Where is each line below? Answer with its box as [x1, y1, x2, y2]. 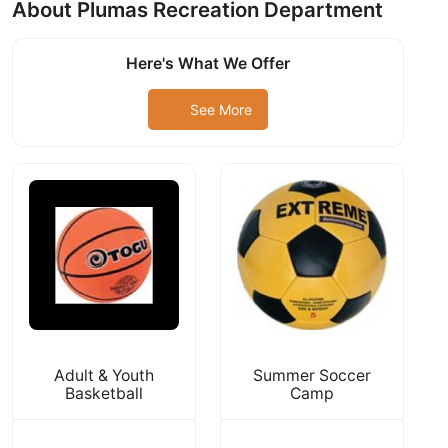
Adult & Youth [54, 365, 154, 385]
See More [189, 100, 252, 118]
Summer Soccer [253, 365, 371, 385]
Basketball [65, 383, 143, 403]
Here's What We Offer [126, 54, 290, 73]
